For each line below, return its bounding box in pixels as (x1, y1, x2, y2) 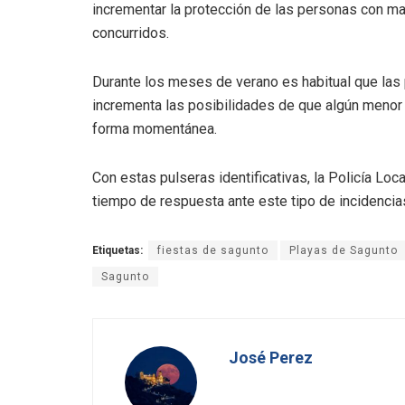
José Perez (229, 347, 313, 367)
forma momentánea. (92, 119, 217, 137)
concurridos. (92, 24, 169, 42)
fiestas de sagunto (157, 243, 268, 257)
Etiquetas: (92, 243, 143, 257)
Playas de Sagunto (289, 243, 398, 257)
